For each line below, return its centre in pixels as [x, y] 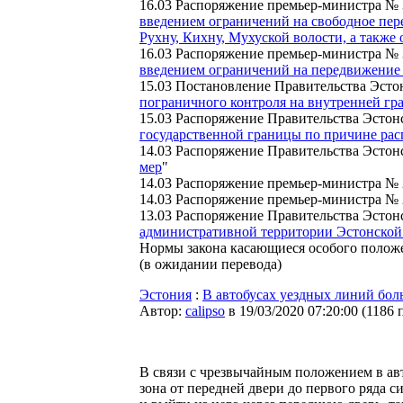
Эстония [166, 295]
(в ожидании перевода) [210, 264]
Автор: [162, 311]
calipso [205, 311]
